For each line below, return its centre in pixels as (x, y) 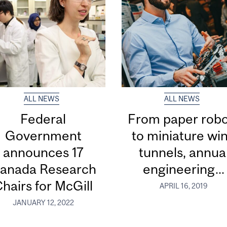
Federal (43, 119)
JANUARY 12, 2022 (43, 202)
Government (43, 136)
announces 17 (43, 153)
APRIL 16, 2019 (184, 186)
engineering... (184, 169)
